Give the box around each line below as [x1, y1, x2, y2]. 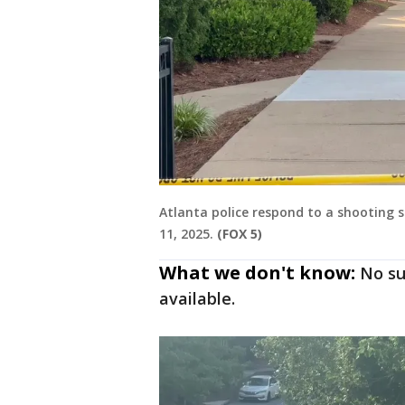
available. [159, 287, 240, 310]
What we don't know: [159, 260, 355, 286]
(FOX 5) [217, 225, 262, 243]
